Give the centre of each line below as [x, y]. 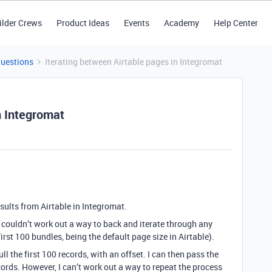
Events [136, 23]
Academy [181, 23]
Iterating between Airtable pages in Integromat [134, 62]
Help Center [236, 23]
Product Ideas [83, 23]
